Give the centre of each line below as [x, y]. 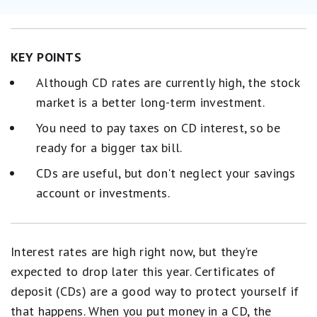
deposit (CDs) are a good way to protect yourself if [155, 291]
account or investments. [103, 193]
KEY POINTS [46, 57]
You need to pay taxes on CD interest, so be [158, 128]
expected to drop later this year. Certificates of [143, 271]
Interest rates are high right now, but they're [134, 252]
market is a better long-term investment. [150, 102]
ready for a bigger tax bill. [109, 148]
